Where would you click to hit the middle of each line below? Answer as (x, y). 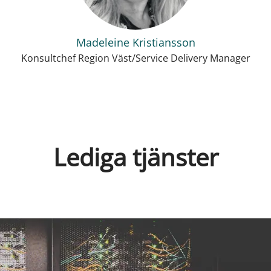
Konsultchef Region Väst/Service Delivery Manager (135, 58)
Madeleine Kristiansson (135, 42)
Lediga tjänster (135, 157)
